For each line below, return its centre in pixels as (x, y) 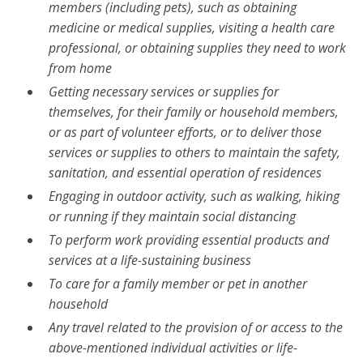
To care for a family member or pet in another (177, 283)
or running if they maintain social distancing (172, 216)
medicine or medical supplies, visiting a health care (191, 27)
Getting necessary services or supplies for (163, 91)
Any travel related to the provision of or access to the (195, 327)
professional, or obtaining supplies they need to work (197, 47)
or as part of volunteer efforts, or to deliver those (185, 132)
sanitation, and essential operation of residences (185, 172)
